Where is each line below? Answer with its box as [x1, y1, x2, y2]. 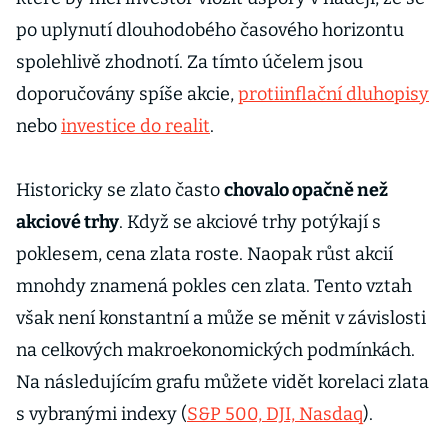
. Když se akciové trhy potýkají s [119, 211, 381, 233]
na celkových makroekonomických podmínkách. [16, 339, 415, 361]
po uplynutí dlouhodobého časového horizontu [16, 19, 404, 41]
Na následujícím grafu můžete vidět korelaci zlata [16, 371, 429, 393]
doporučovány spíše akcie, [16, 83, 238, 105]
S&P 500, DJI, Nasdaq [187, 403, 363, 425]
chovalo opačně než [224, 179, 388, 201]
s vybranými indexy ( [16, 403, 187, 425]
